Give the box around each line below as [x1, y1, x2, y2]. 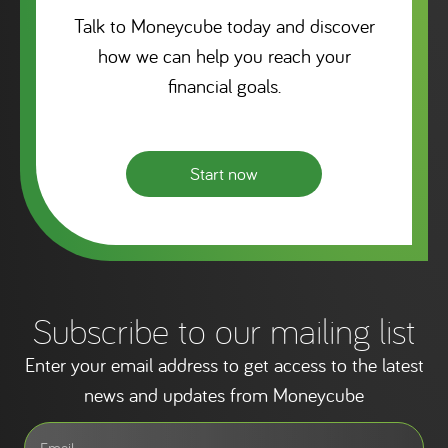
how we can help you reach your [97, 43, 351, 68]
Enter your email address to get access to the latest [24, 352, 424, 377]
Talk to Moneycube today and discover [73, 13, 375, 38]
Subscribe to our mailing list [32, 307, 416, 353]
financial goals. [167, 73, 281, 98]
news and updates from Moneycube [84, 382, 364, 407]
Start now [190, 162, 258, 185]
